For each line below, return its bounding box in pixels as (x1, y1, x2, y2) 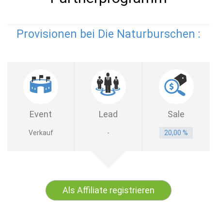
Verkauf (28, 129, 53, 137)
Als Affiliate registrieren (62, 185, 155, 195)
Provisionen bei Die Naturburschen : (16, 28, 201, 41)
